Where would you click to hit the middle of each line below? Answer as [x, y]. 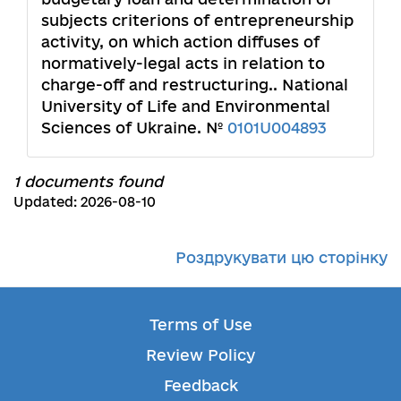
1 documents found [88, 181]
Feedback [200, 385]
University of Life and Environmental [186, 106]
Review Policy [200, 354]
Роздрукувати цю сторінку [282, 257]
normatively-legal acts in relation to [183, 63]
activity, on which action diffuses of [180, 41]
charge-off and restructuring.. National [195, 84]
